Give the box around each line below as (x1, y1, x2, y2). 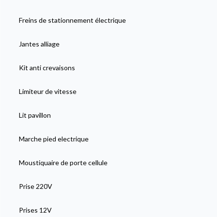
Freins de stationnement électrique (18, 15, 126, 24)
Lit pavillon (18, 110, 51, 119)
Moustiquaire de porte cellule (18, 158, 108, 167)
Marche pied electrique (18, 134, 89, 143)
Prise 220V (18, 182, 52, 190)
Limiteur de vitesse (18, 87, 77, 95)
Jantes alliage (18, 39, 60, 48)
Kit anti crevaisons (18, 63, 75, 72)
